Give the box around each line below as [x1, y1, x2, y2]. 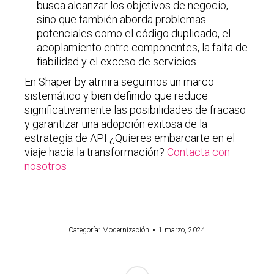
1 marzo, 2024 [158, 225, 206, 234]
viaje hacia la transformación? [24, 145, 168, 158]
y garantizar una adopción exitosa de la [24, 117, 208, 130]
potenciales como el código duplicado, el [37, 26, 231, 40]
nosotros [24, 159, 67, 172]
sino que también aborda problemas [37, 12, 207, 26]
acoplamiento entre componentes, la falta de [37, 40, 248, 54]
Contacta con [167, 145, 231, 158]
